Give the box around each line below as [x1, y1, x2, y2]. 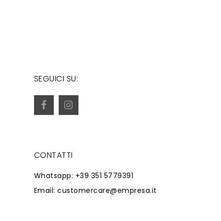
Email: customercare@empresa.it [34, 185, 157, 195]
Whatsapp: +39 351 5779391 [34, 171, 133, 181]
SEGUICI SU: [34, 73, 78, 84]
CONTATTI [34, 149, 73, 161]
